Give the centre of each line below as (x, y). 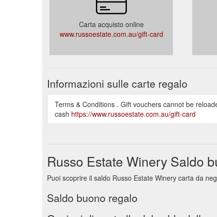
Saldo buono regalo (92, 197)
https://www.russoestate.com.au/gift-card (133, 114)
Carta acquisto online (111, 24)
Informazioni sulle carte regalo (117, 83)
